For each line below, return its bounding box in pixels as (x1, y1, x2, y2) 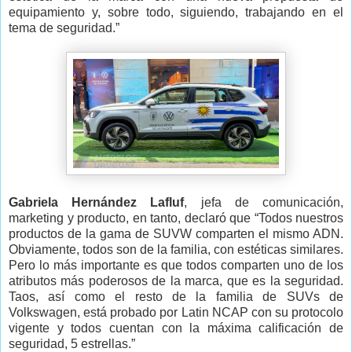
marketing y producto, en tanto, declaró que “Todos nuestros (9, 211, 343, 225)
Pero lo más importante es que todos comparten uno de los (9, 258, 343, 273)
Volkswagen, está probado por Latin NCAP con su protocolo (9, 306, 343, 320)
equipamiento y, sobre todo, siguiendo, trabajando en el (9, 5, 343, 20)
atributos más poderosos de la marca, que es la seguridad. (9, 274, 343, 288)
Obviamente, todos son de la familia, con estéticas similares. (9, 243, 343, 257)
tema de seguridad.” (9, 21, 119, 35)
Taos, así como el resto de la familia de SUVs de (9, 290, 343, 304)
